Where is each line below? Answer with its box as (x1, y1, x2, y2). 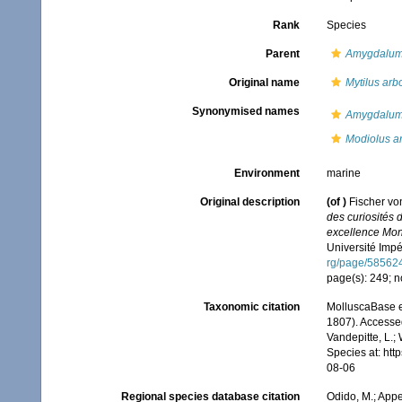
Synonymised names (191, 105, 300, 118)
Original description (199, 196, 300, 208)
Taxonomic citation (203, 301, 300, 314)
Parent (265, 48, 300, 60)
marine (326, 167, 361, 179)
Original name (228, 76, 300, 89)
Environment (233, 167, 300, 179)
